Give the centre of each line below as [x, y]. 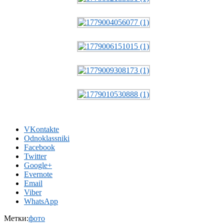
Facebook [39, 147]
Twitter [35, 156]
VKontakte [41, 129]
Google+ [38, 165]
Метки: [16, 218]
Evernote [38, 174]
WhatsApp [41, 201]
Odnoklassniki [47, 138]
